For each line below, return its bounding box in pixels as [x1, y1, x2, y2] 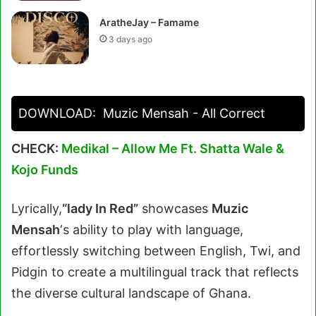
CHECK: [11, 141, 61, 156]
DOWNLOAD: [18, 106, 96, 121]
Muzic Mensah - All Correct [103, 106, 265, 121]
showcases [138, 201, 212, 216]
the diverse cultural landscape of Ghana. [11, 286, 251, 300]
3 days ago [109, 34, 153, 44]
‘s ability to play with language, [60, 222, 243, 237]
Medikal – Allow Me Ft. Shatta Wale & [61, 141, 284, 156]
